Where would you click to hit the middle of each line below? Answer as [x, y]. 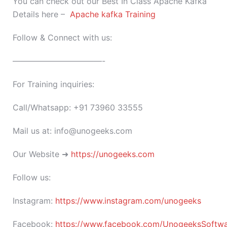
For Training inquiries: [53, 84]
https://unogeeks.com [113, 154]
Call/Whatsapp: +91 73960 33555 [78, 108]
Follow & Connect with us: [62, 38]
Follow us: [32, 178]
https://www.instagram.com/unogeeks [128, 201]
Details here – [41, 14]
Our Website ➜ [42, 154]
